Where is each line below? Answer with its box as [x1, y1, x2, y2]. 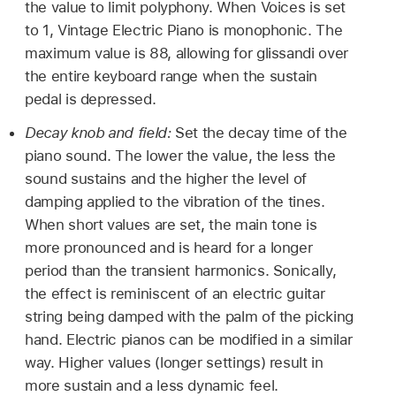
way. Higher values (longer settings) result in [25, 354, 324, 372]
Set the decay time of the [175, 124, 347, 142]
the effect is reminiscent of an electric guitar [25, 285, 325, 303]
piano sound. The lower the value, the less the [25, 147, 336, 165]
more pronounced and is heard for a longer [25, 239, 313, 257]
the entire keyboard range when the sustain [25, 66, 318, 85]
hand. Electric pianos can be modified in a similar [25, 331, 353, 349]
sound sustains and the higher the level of [25, 170, 308, 188]
